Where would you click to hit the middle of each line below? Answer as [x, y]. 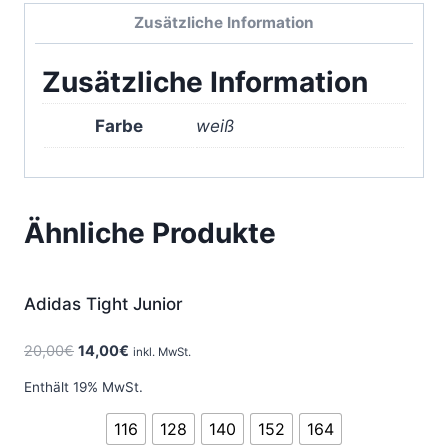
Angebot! [370, 289]
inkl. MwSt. [162, 351]
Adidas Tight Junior [103, 304]
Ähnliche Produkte [150, 233]
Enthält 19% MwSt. [83, 387]
